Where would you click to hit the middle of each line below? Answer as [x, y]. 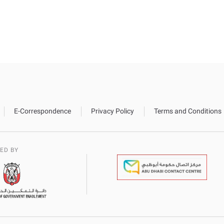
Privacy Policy [112, 111]
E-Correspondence [42, 111]
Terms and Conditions [188, 111]
